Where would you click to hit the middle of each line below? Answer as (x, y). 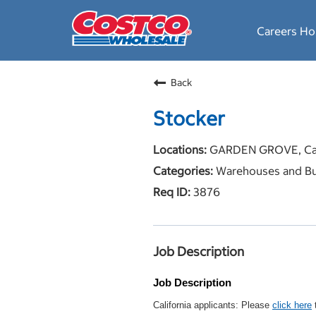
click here (292, 305)
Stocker (189, 119)
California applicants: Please (213, 305)
